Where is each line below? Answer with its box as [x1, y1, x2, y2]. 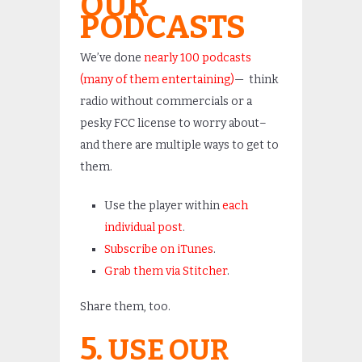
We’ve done [80, 51, 144, 65]
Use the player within [104, 199, 222, 213]
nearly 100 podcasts [144, 51, 251, 65]
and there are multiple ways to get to [80, 138, 279, 152]
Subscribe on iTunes [104, 242, 213, 256]
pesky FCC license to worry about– [80, 116, 267, 130]
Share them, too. [80, 299, 170, 314]
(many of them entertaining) [80, 73, 234, 86]
